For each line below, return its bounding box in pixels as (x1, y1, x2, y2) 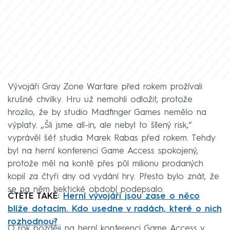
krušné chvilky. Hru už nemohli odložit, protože (8, 95, 193, 105)
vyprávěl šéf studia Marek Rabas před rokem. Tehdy (8, 134, 215, 143)
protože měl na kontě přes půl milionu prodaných (8, 160, 203, 169)
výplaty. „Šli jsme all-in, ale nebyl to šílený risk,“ (8, 121, 191, 130)
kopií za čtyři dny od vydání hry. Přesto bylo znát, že (8, 172, 219, 182)
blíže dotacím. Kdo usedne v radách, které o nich (8, 205, 222, 214)
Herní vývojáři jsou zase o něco (63, 192, 200, 201)
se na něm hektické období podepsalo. (8, 185, 164, 195)
